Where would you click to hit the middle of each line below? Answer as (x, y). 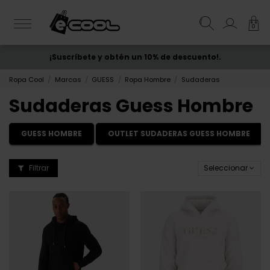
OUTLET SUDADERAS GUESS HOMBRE (179, 134)
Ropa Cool (27, 79)
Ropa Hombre (147, 79)
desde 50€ (164, 57)
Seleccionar (226, 168)
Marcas (68, 79)
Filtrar (38, 168)
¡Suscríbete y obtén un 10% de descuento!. (135, 57)
